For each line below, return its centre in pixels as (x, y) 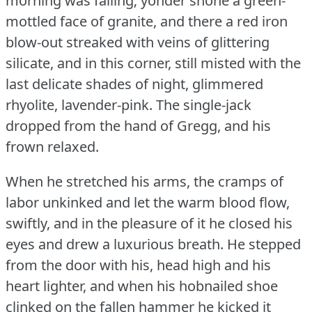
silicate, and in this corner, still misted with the (153, 63)
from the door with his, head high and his (138, 265)
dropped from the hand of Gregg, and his (138, 125)
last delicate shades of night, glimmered (134, 84)
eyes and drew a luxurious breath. (115, 244)
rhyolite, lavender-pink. (79, 104)
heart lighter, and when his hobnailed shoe (142, 286)
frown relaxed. (52, 146)
